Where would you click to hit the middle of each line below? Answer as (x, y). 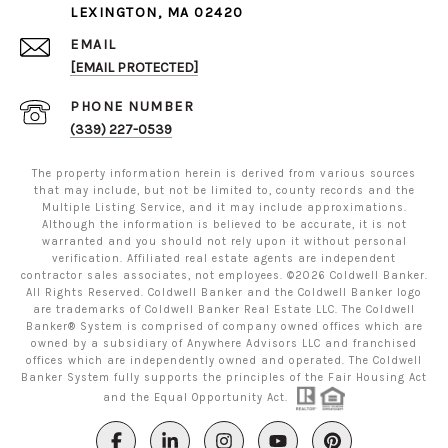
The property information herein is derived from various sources (224, 173)
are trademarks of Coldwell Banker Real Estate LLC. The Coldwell (224, 309)
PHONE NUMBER (132, 106)
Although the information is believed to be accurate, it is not (224, 224)
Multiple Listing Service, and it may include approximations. (224, 207)
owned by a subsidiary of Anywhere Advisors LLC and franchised (224, 343)
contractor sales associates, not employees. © (157, 275)
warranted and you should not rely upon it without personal (224, 241)
